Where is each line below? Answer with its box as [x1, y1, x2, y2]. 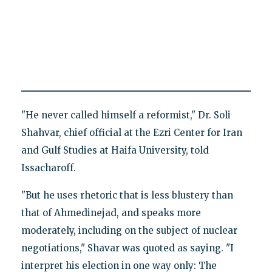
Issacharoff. [21, 162, 76, 174]
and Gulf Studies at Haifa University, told [21, 144, 209, 157]
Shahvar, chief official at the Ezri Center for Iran [21, 127, 242, 139]
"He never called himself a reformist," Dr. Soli [21, 109, 231, 121]
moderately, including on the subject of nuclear [21, 225, 237, 237]
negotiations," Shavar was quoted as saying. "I [21, 242, 234, 254]
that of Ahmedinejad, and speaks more [21, 207, 201, 219]
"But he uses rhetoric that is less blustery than [21, 189, 233, 202]
